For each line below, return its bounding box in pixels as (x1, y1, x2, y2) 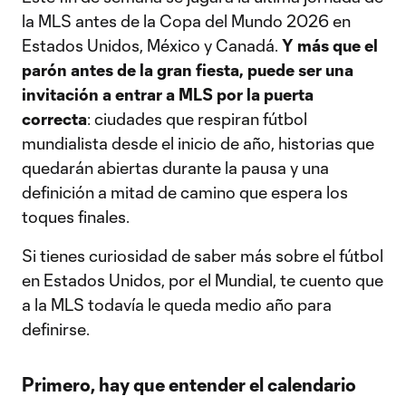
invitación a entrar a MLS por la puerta (22, 84, 314, 104)
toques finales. (22, 207, 130, 227)
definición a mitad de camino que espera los (22, 182, 348, 202)
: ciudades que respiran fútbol (87, 109, 307, 129)
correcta (22, 109, 87, 129)
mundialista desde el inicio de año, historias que (22, 133, 374, 153)
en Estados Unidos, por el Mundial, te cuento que (22, 270, 383, 290)
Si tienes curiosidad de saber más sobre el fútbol (22, 246, 383, 266)
